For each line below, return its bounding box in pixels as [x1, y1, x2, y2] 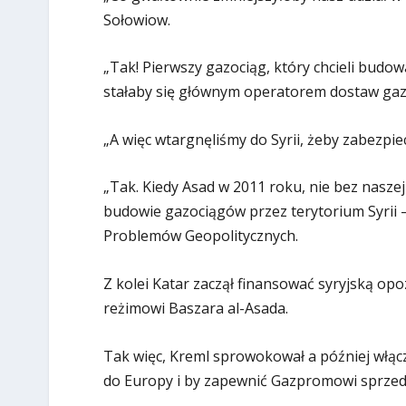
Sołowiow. [102, 9, 170, 30]
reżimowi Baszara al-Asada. [102, 297, 288, 318]
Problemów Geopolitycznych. [102, 226, 298, 246]
